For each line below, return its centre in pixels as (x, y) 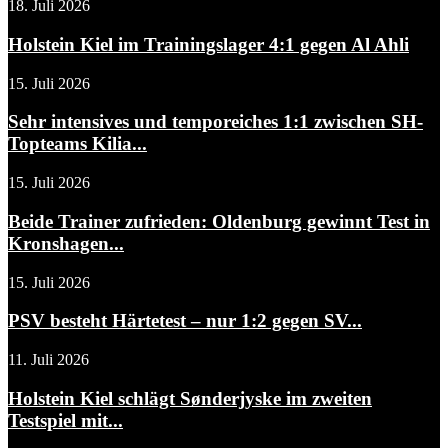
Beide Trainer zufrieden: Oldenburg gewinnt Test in (219, 221)
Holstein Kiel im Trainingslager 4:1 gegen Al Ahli (208, 45)
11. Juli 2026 (48, 360)
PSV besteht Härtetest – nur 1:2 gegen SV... (185, 321)
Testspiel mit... (65, 420)
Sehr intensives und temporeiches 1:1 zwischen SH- (215, 122)
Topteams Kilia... (77, 144)
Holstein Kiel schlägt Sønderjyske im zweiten (190, 398)
